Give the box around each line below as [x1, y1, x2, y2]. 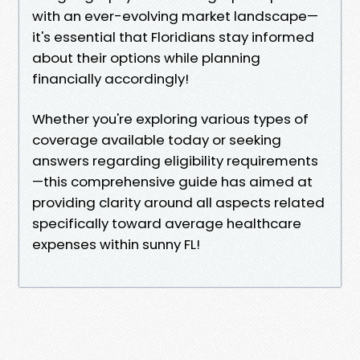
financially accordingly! [32, 68, 189, 88]
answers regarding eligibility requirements [32, 150, 318, 170]
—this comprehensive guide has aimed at [32, 171, 313, 191]
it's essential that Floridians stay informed [32, 27, 314, 47]
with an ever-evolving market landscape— [32, 6, 318, 26]
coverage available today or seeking [32, 129, 281, 149]
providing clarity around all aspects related [32, 192, 325, 212]
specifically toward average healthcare [32, 213, 301, 233]
